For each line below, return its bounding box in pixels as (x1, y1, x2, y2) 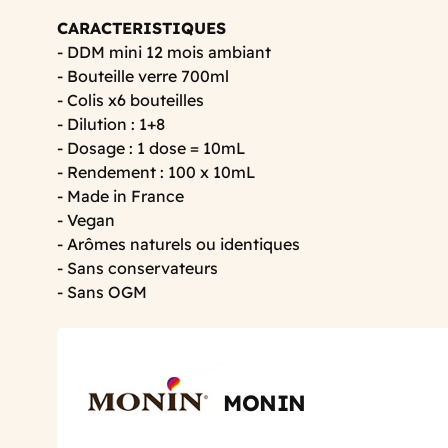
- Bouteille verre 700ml (57, 65, 229, 86)
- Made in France (57, 185, 184, 206)
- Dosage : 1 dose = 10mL (57, 137, 246, 158)
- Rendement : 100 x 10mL (57, 161, 256, 182)
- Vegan (57, 209, 115, 230)
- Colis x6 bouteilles (57, 89, 204, 110)
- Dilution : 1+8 (57, 113, 165, 134)
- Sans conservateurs (57, 257, 218, 278)
